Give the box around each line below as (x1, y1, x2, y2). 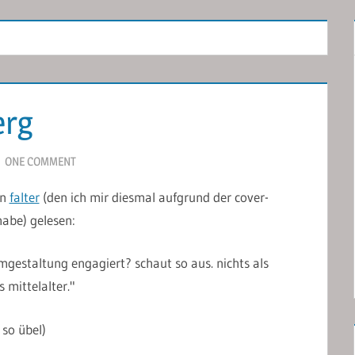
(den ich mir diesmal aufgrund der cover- (39, 188, 269, 205)
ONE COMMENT (4, 153, 76, 169)
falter (9, 188, 40, 205)
